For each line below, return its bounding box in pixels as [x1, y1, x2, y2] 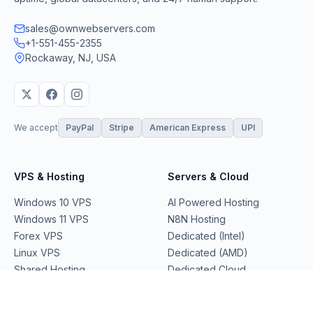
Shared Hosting [14, 263, 85, 275]
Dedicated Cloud [168, 263, 246, 275]
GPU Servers [168, 297, 227, 309]
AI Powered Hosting [168, 196, 259, 208]
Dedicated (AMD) [168, 247, 248, 259]
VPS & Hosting [14, 170, 85, 182]
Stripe [109, 122, 134, 133]
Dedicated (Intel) [168, 230, 245, 242]
